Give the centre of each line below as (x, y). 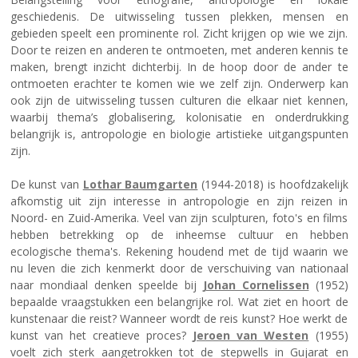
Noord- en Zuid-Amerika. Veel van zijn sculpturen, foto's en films (179, 218)
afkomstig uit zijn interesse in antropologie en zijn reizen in (179, 201)
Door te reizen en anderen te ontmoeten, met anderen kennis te (179, 50)
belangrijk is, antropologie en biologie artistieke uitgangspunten (179, 134)
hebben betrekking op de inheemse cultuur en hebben (179, 235)
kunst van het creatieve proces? (101, 336)
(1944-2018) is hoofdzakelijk (273, 185)
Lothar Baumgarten (140, 185)
